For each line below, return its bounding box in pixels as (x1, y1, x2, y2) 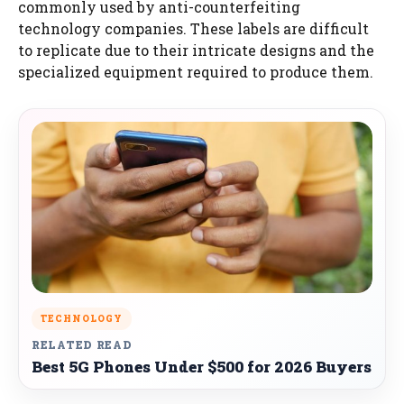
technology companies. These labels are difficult (18, 18, 369, 38)
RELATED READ (32, 336, 133, 352)
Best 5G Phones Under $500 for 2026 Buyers (32, 355, 372, 377)
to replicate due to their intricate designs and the (18, 40, 374, 60)
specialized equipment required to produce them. (18, 61, 373, 81)
